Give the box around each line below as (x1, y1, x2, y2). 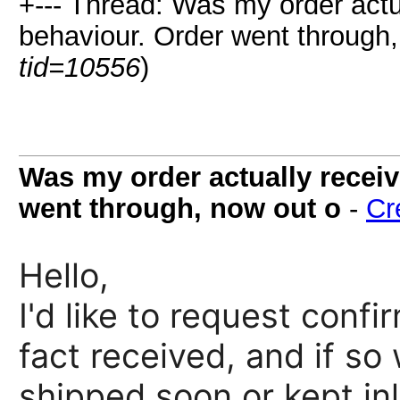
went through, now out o (19, 193, 341, 223)
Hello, (19, 255, 109, 296)
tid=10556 (19, 52, 140, 82)
